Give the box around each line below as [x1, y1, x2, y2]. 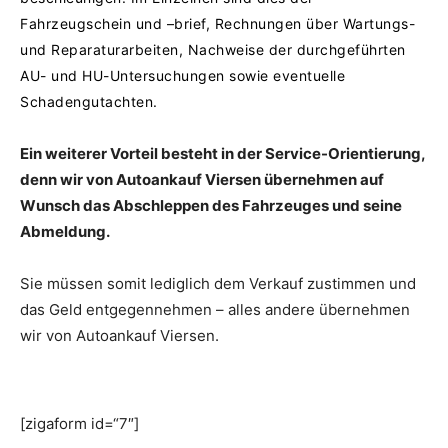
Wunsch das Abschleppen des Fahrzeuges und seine [20, 195, 402, 215]
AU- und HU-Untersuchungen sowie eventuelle [20, 66, 345, 84]
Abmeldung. [20, 221, 110, 241]
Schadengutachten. [20, 92, 158, 110]
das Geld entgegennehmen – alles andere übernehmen [20, 299, 410, 319]
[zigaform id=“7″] [20, 413, 139, 433]
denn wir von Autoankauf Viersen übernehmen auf [20, 169, 384, 189]
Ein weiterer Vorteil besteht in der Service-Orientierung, [20, 143, 425, 163]
